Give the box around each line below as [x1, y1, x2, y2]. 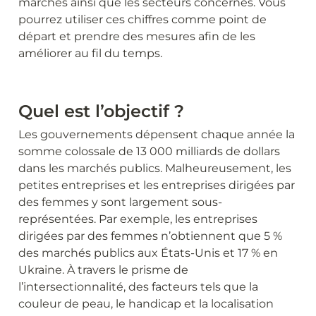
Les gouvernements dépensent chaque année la [18, 128, 295, 141]
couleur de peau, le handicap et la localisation [18, 297, 274, 310]
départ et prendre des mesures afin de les [18, 30, 255, 43]
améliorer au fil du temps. [18, 47, 162, 60]
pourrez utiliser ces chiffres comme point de [18, 13, 267, 26]
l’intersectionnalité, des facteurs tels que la [18, 280, 258, 293]
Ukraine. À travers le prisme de [18, 263, 188, 276]
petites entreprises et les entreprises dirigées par [18, 178, 295, 192]
